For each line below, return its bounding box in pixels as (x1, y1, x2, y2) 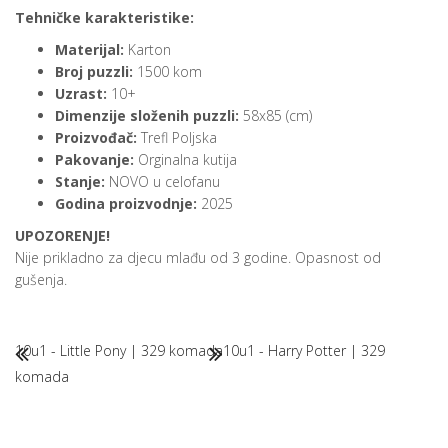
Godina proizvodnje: (55, 194, 197, 214)
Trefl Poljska (137, 128, 217, 148)
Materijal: (55, 40, 128, 60)
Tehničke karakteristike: (15, 8, 194, 28)
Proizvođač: (55, 128, 137, 148)
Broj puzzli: (55, 62, 133, 82)
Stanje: (55, 172, 105, 192)
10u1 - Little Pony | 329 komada (15, 341, 223, 361)
